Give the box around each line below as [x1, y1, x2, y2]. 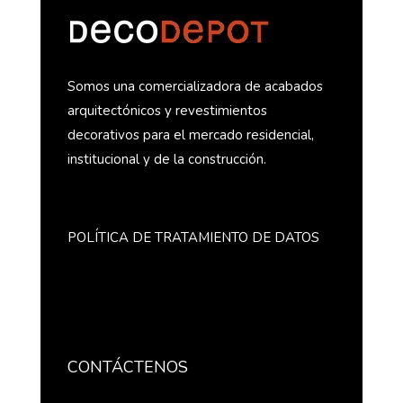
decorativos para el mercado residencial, [67, 125, 314, 144]
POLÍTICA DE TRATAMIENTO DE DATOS [67, 228, 319, 246]
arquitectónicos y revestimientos [67, 101, 267, 120]
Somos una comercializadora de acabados [67, 76, 323, 95]
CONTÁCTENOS [67, 355, 188, 378]
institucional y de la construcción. [67, 149, 266, 168]
